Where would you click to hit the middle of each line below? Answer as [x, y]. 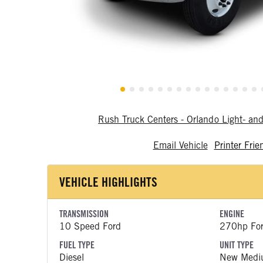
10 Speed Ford [90, 226]
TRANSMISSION [84, 214]
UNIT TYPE [236, 245]
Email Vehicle [180, 145]
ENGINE [232, 214]
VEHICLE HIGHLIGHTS [108, 182]
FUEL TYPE [77, 245]
